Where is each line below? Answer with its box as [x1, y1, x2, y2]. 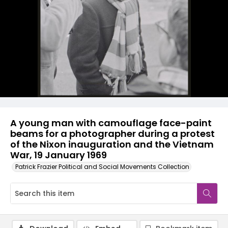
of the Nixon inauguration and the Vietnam [10, 138, 214, 151]
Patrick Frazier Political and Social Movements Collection [15, 162, 189, 171]
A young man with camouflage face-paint [10, 117, 212, 129]
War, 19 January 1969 [10, 149, 107, 161]
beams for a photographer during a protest [10, 127, 215, 140]
